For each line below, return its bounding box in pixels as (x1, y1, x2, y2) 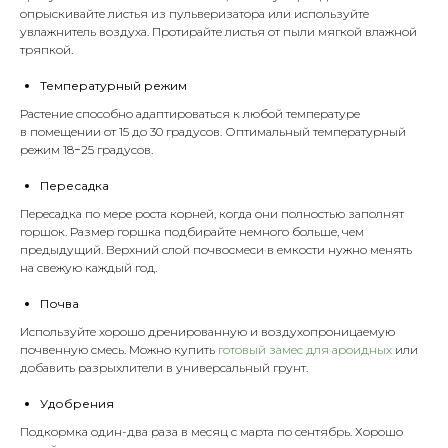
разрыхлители (78, 359, 163, 375)
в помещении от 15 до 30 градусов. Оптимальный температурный (20, 123, 406, 139)
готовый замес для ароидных (218, 341, 392, 357)
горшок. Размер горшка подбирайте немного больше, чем (20, 223, 364, 239)
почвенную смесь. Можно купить (20, 341, 218, 357)
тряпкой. (20, 41, 73, 57)
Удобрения (40, 395, 114, 411)
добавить (20, 359, 78, 375)
